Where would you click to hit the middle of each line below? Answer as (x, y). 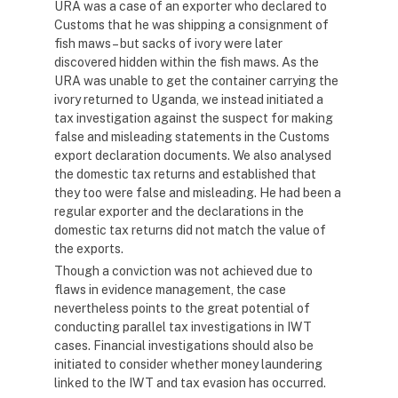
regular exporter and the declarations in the (179, 211)
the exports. (89, 249)
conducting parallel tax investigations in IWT (183, 327)
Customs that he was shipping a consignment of (191, 25)
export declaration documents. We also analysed (193, 155)
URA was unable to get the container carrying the (196, 81)
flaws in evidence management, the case (170, 290)
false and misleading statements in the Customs (192, 137)
